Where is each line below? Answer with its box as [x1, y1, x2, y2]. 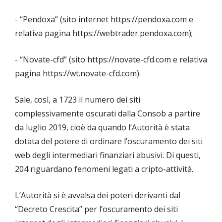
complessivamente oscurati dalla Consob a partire [15, 108, 200, 119]
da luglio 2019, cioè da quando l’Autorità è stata [15, 122, 190, 133]
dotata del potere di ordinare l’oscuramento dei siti [15, 136, 203, 147]
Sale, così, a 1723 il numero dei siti [15, 94, 140, 106]
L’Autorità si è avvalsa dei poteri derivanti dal [15, 190, 180, 201]
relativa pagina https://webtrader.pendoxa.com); [15, 28, 193, 39]
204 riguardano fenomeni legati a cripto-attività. [15, 164, 193, 175]
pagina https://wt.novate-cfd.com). [15, 68, 141, 79]
